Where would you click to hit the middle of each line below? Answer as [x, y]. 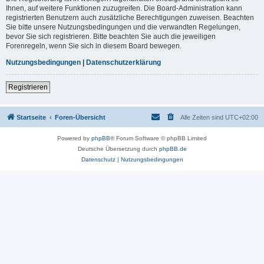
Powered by [74, 138]
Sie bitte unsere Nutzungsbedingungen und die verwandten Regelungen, [123, 27]
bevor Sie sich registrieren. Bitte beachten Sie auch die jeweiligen [111, 36]
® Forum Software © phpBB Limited [159, 138]
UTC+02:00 [242, 117]
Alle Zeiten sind [203, 117]
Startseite [31, 117]
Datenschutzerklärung [123, 62]
